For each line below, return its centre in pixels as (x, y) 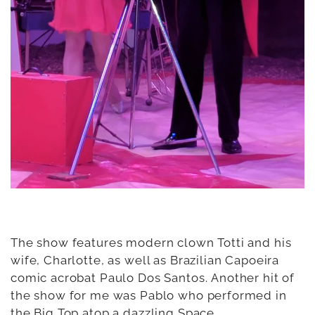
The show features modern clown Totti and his (151, 243)
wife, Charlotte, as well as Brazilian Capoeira (145, 260)
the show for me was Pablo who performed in (149, 295)
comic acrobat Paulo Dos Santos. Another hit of (153, 278)
